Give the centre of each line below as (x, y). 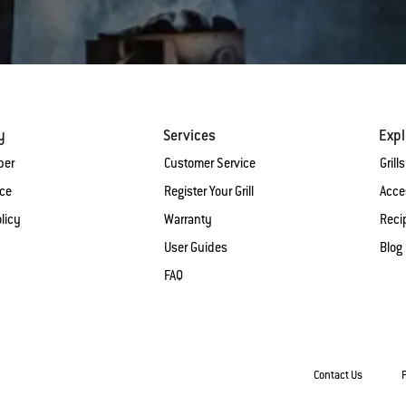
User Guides (195, 247)
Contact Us (338, 375)
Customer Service (209, 163)
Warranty (188, 219)
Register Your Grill (208, 191)
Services (189, 135)
